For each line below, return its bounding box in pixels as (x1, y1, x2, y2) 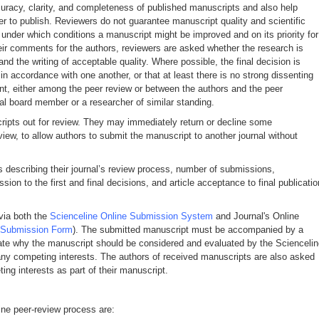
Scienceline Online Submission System (50, 210, 213, 221)
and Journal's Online (213, 210, 299, 221)
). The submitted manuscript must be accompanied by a (73, 224, 303, 235)
